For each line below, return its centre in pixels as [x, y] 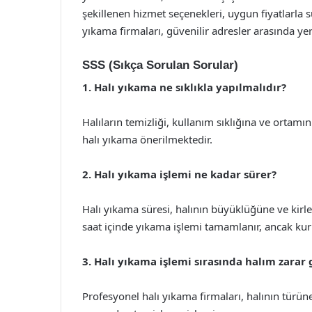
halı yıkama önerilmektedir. [147, 139]
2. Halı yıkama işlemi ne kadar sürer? [179, 174]
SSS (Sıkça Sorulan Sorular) [160, 65]
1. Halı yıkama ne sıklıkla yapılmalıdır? [184, 87]
